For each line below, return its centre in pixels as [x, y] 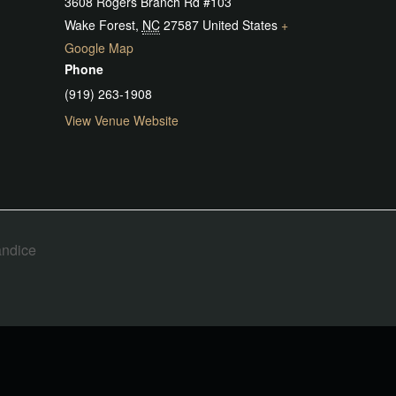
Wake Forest [99, 25]
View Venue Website [121, 120]
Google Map [99, 48]
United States [240, 25]
